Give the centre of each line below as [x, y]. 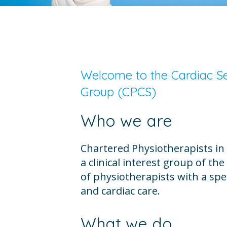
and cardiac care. [120, 191]
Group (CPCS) [118, 92]
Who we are [126, 121]
